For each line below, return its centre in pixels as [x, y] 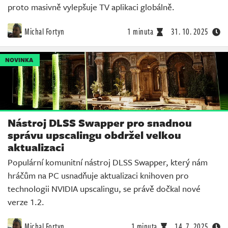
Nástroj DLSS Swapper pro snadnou [100, 123]
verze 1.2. [26, 202]
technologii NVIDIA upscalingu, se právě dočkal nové [104, 189]
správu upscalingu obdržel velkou [94, 135]
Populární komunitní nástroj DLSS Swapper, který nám [108, 162]
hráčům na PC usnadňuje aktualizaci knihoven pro [98, 176]
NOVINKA [19, 60]
